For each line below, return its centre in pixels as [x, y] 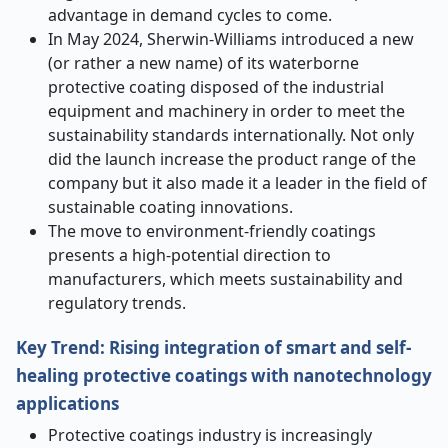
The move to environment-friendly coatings [212, 231]
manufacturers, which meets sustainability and [225, 279]
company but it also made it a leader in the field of [237, 183]
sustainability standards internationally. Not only [231, 135]
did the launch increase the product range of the [232, 159]
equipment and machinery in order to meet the [226, 111]
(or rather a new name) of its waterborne [203, 63]
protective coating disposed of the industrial [216, 87]
